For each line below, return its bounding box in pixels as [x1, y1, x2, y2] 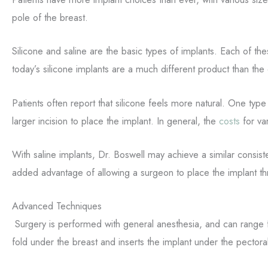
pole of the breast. [12, 10, 88, 25]
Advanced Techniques [12, 199, 102, 214]
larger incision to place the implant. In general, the [12, 113, 219, 128]
